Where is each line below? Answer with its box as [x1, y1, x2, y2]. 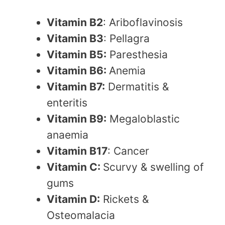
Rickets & [100, 193, 149, 206]
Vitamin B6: [47, 64, 109, 77]
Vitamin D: [47, 193, 100, 206]
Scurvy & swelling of [103, 161, 204, 174]
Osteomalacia [47, 209, 115, 222]
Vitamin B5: [47, 48, 106, 61]
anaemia [47, 129, 88, 142]
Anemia [109, 64, 146, 77]
